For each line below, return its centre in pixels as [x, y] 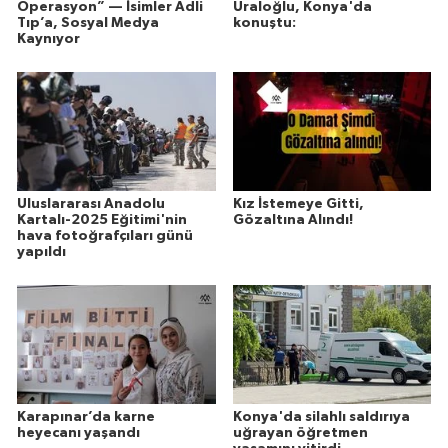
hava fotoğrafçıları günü [105, 235]
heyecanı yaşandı [78, 432]
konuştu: [264, 22]
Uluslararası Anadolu [91, 203]
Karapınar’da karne [86, 416]
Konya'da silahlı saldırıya [321, 416]
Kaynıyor [48, 38]
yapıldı [41, 251]
